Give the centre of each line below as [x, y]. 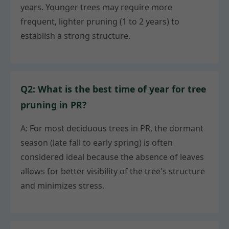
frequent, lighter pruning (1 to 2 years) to [100, 21]
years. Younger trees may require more [96, 7]
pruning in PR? [53, 105]
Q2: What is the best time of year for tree [113, 89]
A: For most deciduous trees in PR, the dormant [112, 128]
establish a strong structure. [75, 36]
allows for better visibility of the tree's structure [113, 171]
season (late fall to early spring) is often [97, 142]
